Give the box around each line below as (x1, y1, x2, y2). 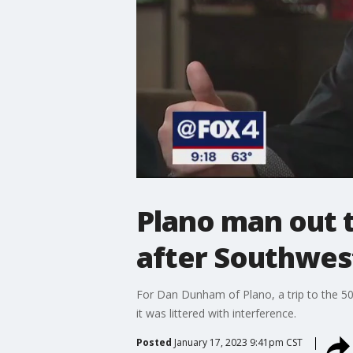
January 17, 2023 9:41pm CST (173, 335, 303, 349)
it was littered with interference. (136, 305, 296, 321)
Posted (136, 335, 172, 349)
